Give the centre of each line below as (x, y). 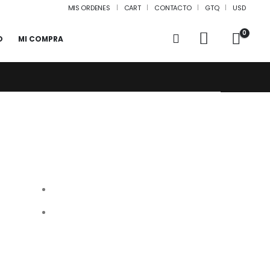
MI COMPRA (41, 39)
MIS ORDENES (89, 8)
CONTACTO (173, 8)
